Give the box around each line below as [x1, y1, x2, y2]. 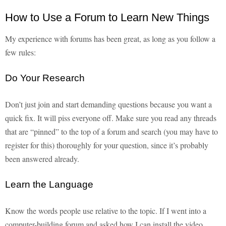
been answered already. [5, 153, 79, 164]
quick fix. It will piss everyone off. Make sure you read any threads [5, 112, 216, 124]
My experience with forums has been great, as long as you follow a [5, 33, 215, 44]
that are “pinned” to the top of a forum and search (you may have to [5, 126, 218, 137]
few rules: [5, 47, 36, 58]
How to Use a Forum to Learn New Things [5, 11, 209, 24]
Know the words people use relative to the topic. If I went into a [5, 205, 206, 216]
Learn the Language [5, 179, 93, 190]
